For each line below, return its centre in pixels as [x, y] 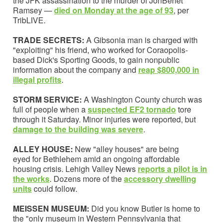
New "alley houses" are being [127, 149]
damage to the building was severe [78, 129]
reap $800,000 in [169, 69]
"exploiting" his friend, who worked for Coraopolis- [100, 50]
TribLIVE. [29, 20]
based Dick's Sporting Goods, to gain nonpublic [96, 59]
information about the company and [76, 69]
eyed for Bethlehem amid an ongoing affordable [96, 159]
